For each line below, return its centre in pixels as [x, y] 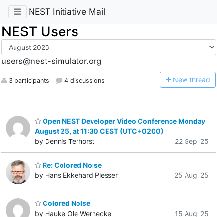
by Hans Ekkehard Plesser [76, 175]
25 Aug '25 [192, 175]
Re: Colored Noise [71, 165]
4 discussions [83, 80]
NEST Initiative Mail [67, 12]
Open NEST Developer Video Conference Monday [123, 121]
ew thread [194, 79]
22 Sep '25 [192, 141]
